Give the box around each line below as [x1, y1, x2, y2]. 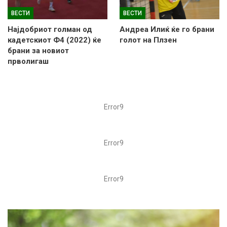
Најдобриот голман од [8, 24, 92, 34]
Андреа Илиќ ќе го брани [120, 24, 214, 34]
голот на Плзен [120, 35, 177, 45]
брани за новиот [8, 46, 69, 55]
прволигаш [8, 56, 49, 66]
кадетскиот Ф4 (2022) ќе [8, 35, 101, 45]
